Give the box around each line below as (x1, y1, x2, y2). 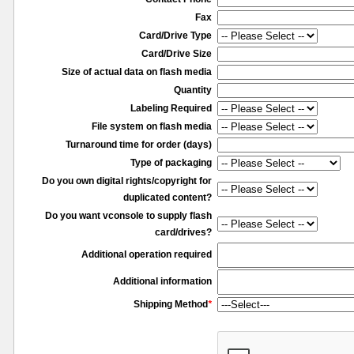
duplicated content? (123, 192, 212, 203)
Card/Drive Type (139, 30, 212, 41)
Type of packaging (130, 157, 212, 168)
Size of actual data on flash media (62, 66, 212, 77)
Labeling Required (130, 103, 212, 114)
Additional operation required (81, 249, 212, 260)
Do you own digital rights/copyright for (42, 175, 212, 186)
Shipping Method (134, 299, 208, 310)
